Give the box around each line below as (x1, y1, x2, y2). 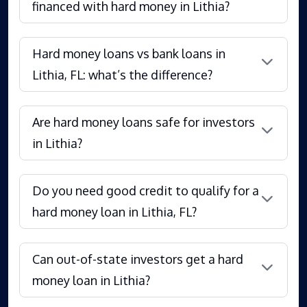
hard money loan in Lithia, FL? (32, 204, 197, 219)
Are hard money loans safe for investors (32, 114, 255, 130)
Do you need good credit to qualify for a (32, 182, 259, 198)
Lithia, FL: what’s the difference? (32, 66, 212, 82)
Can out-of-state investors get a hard (32, 251, 243, 267)
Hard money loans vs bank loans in (32, 45, 225, 61)
